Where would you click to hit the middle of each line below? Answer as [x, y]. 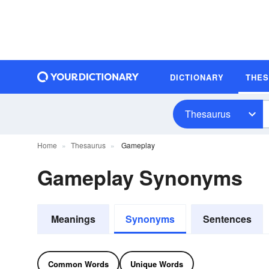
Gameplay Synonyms [140, 177]
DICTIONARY [197, 77]
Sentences [227, 219]
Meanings [73, 219]
